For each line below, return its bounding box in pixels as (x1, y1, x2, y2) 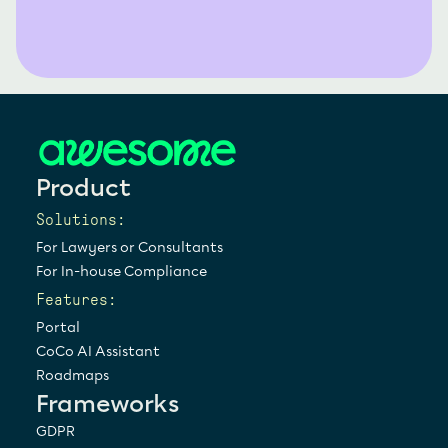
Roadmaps (36, 367, 109, 384)
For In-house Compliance (36, 263, 207, 280)
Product (36, 173, 131, 202)
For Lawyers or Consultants (36, 239, 223, 256)
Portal (36, 319, 80, 336)
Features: (36, 292, 117, 308)
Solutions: (36, 212, 126, 228)
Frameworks (36, 389, 179, 418)
